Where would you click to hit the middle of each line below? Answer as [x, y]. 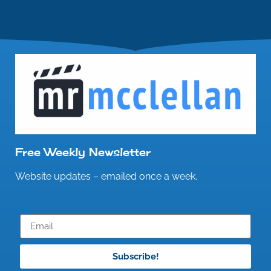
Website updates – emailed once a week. [106, 176]
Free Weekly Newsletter [83, 152]
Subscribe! [135, 256]
